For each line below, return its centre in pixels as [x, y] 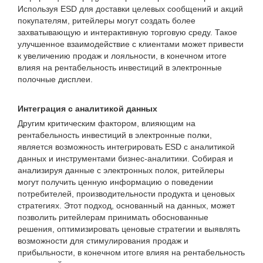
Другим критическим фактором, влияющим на [107, 123]
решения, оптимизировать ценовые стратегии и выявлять [129, 229]
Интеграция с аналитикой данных [87, 109]
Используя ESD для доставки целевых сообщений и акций [130, 9]
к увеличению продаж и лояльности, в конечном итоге [122, 56]
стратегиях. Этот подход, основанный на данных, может [126, 205]
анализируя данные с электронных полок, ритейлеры [121, 170]
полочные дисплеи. [55, 79]
